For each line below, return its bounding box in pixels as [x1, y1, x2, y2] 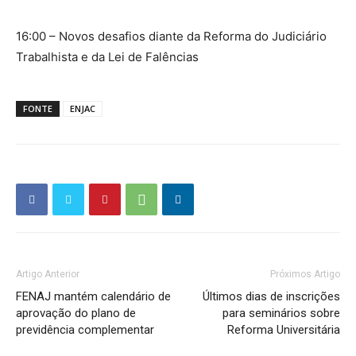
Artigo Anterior [16, 269, 79, 280]
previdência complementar [16, 323, 154, 337]
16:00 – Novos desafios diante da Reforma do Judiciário [16, 29, 327, 44]
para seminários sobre [222, 306, 340, 320]
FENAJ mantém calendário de [16, 289, 171, 304]
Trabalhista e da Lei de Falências [16, 49, 199, 64]
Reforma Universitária [227, 323, 340, 337]
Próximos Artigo [270, 269, 340, 280]
